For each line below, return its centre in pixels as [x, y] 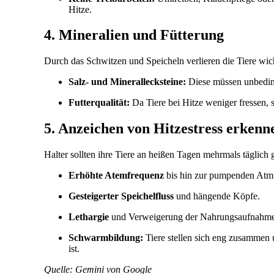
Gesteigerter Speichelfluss [121, 196]
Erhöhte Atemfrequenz [116, 176]
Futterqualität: [99, 103]
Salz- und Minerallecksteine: [127, 82]
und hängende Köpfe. [217, 196]
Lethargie [89, 217]
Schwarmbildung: [106, 238]
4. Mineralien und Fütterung [134, 35]
